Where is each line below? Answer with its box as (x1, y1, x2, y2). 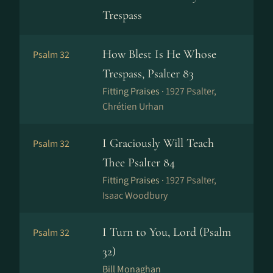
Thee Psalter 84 (102, 155, 175, 170)
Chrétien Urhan (102, 100, 164, 113)
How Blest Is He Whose (102, 47, 216, 62)
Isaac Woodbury (102, 189, 168, 202)
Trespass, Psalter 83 (102, 66, 194, 81)
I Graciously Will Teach (102, 136, 214, 151)
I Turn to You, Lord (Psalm (102, 225, 231, 239)
